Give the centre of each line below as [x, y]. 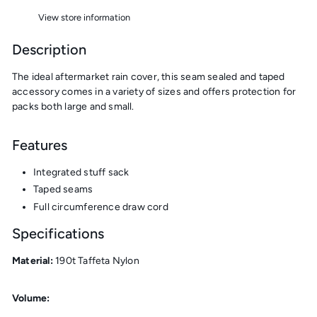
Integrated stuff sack [81, 172]
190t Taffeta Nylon [97, 260]
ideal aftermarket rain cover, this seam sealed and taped [158, 76]
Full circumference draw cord [101, 207]
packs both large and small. [73, 106]
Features [40, 145]
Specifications [58, 233]
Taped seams [63, 189]
